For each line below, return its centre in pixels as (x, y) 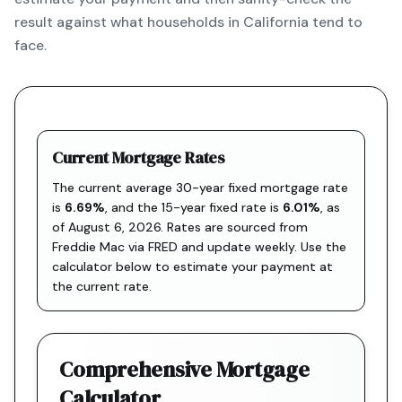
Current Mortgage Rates (139, 157)
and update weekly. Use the (262, 247)
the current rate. (102, 286)
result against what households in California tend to (188, 22)
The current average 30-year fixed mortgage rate (200, 188)
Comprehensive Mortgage (184, 369)
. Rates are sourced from (234, 227)
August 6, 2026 (114, 227)
